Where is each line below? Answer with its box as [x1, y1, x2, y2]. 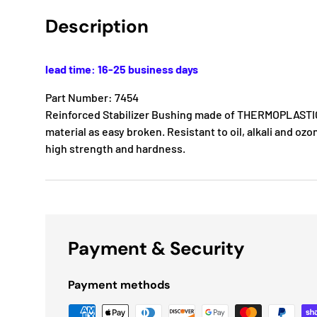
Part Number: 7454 [45, 91, 139, 105]
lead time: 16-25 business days [45, 62, 198, 76]
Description [45, 14, 149, 39]
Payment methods [68, 277, 171, 293]
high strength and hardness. [45, 142, 185, 156]
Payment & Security [68, 236, 245, 261]
